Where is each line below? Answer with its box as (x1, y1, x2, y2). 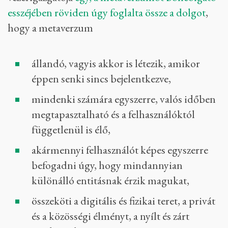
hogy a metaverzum (8, 20, 93, 35)
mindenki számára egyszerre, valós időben (32, 92, 216, 106)
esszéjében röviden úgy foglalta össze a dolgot (8, 5, 206, 20)
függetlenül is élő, (32, 122, 110, 137)
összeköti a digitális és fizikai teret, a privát (32, 193, 215, 208)
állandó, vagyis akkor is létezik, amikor (32, 56, 200, 71)
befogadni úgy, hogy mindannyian (32, 158, 183, 173)
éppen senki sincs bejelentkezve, (32, 71, 171, 86)
